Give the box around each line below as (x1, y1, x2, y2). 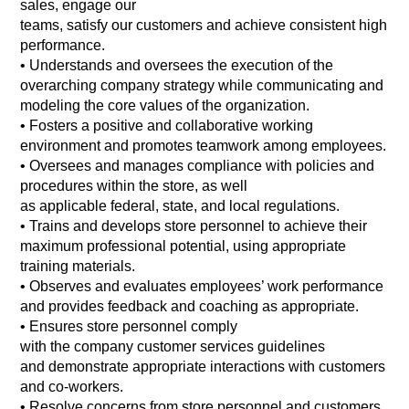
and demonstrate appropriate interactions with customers (20, 359, 386, 375)
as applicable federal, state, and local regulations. (20, 198, 341, 215)
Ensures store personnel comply (29, 319, 238, 335)
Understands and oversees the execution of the (29, 58, 334, 74)
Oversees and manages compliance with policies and (29, 158, 375, 174)
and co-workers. (20, 379, 128, 395)
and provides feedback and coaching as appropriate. (20, 299, 363, 315)
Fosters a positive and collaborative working (29, 118, 314, 134)
